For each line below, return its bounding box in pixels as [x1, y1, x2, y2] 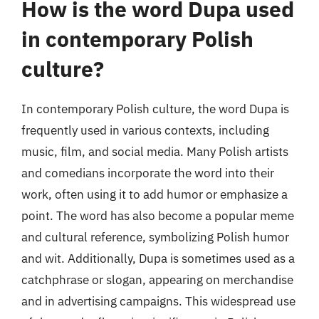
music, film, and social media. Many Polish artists [21, 144, 288, 159]
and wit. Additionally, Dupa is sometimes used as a [21, 251, 295, 266]
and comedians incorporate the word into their [21, 165, 274, 181]
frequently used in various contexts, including [21, 122, 269, 138]
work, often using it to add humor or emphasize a [21, 187, 288, 202]
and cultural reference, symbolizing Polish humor [21, 229, 289, 245]
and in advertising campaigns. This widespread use [21, 293, 296, 309]
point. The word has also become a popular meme [21, 208, 294, 224]
